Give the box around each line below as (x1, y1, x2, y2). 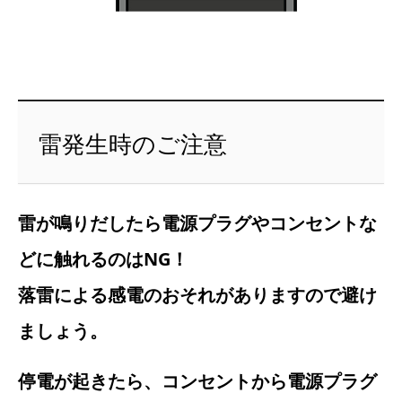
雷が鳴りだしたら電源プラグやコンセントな (18, 210, 377, 235)
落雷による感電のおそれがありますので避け (18, 282, 377, 307)
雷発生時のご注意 (39, 127, 228, 160)
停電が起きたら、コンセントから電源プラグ (18, 368, 377, 393)
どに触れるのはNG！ (18, 246, 188, 271)
